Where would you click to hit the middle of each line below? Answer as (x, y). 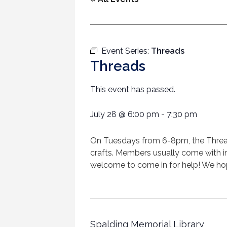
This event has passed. (133, 90)
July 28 (103, 115)
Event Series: (126, 51)
